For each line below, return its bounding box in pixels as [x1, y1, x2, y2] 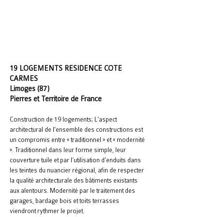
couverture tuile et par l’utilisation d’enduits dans [10, 156, 141, 164]
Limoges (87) [10, 85, 49, 93]
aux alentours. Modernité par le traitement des [10, 187, 135, 194]
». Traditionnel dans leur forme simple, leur [10, 146, 126, 154]
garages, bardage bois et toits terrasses [10, 197, 119, 204]
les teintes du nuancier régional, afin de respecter [10, 167, 144, 174]
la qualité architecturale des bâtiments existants [10, 177, 138, 184]
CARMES [10, 75, 38, 82]
